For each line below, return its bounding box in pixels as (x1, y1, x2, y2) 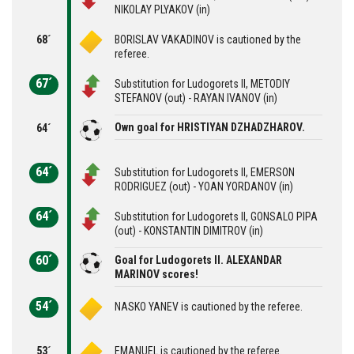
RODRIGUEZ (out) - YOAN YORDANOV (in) (115, 179, 293, 193)
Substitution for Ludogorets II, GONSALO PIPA (115, 209, 318, 223)
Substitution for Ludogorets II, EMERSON (115, 165, 295, 179)
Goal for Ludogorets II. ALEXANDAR (115, 253, 282, 266)
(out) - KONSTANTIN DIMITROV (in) (115, 224, 263, 237)
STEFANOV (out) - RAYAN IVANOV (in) (115, 91, 277, 104)
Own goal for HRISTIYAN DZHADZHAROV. (115, 120, 305, 134)
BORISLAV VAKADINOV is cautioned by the (115, 32, 301, 46)
